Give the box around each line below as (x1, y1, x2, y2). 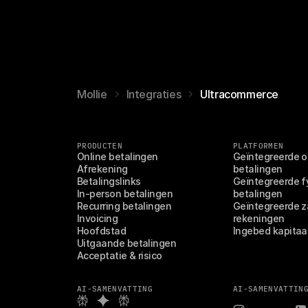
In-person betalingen (77, 188, 173, 199)
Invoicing (77, 212, 118, 224)
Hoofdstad (77, 225, 126, 236)
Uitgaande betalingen (77, 237, 177, 249)
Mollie (77, 87, 107, 101)
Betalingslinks (77, 175, 141, 187)
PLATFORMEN (233, 141, 284, 151)
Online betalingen (77, 151, 158, 162)
